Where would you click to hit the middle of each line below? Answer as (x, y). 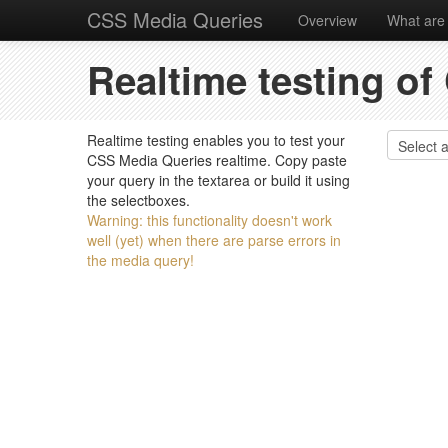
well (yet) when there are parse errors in (214, 240)
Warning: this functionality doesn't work (209, 220)
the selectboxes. (138, 200)
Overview (327, 20)
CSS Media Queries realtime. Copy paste (217, 160)
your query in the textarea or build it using (218, 180)
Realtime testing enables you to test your (216, 140)
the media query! (140, 260)
